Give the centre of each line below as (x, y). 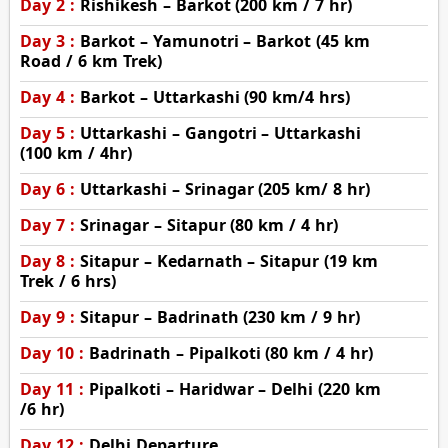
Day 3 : (47, 40)
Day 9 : (47, 316)
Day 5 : (47, 132)
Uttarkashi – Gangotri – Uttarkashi (220, 132)
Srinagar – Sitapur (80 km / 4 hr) (208, 224)
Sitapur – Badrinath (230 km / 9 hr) (219, 316)
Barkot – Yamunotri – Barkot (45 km (224, 40)
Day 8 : (47, 260)
